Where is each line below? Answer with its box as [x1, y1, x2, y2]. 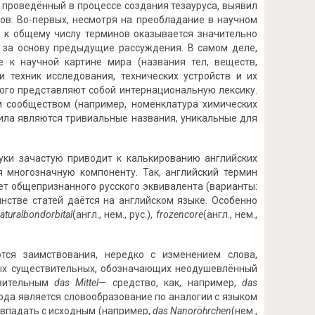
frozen [155, 209, 184, 220]
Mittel [70, 277, 99, 288]
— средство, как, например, [98, 277, 242, 288]
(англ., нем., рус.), [72, 209, 156, 220]
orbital [45, 209, 72, 220]
